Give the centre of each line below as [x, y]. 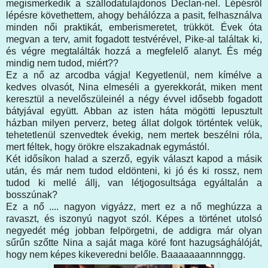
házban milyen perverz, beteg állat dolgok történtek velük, [134, 123]
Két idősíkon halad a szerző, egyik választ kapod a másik [134, 159]
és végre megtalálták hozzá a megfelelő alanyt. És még [134, 51]
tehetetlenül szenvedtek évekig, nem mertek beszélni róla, [134, 135]
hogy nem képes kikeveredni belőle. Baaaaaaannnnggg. [126, 254]
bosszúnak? [32, 194]
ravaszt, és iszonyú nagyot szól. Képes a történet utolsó [134, 218]
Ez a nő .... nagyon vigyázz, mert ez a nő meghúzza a [134, 206]
